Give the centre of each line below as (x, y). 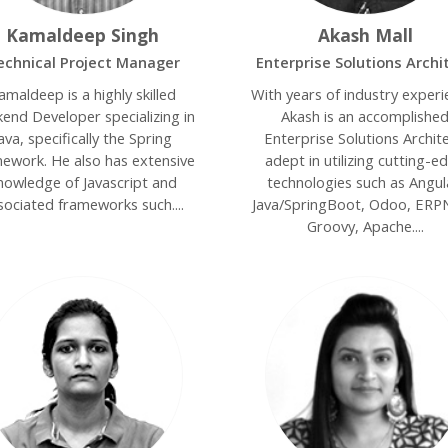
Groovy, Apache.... (365, 226)
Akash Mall (365, 35)
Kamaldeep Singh (83, 35)
